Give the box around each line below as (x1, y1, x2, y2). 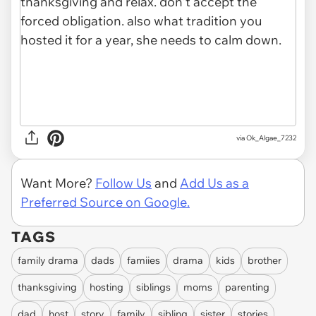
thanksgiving (18, 281, 77, 294)
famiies (127, 254, 160, 267)
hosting (90, 281, 123, 294)
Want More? (20, 174, 95, 191)
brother (248, 254, 281, 267)
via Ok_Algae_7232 (236, 133, 296, 143)
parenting (225, 281, 269, 294)
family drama (18, 254, 78, 267)
